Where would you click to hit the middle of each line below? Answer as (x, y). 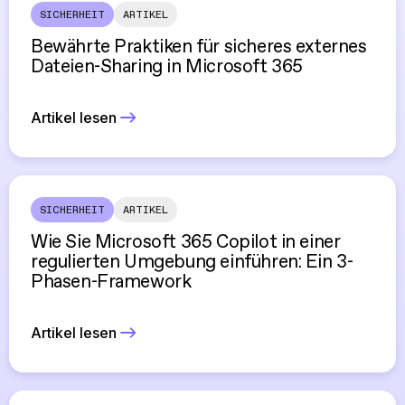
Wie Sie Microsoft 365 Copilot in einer (186, 243)
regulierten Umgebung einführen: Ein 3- (192, 263)
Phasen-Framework (111, 283)
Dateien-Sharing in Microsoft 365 (167, 67)
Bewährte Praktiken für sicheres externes (199, 47)
